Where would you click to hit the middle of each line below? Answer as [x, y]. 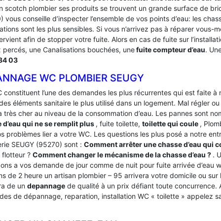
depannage [46, 186]
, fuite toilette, [119, 124]
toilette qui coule [171, 124]
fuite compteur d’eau [170, 50]
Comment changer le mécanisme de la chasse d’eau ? [123, 155]
